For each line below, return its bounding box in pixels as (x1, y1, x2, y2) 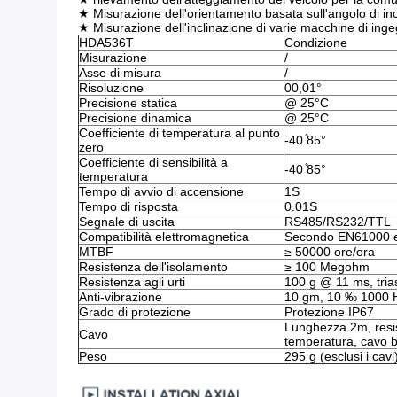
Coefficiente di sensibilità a (79, 155, 228, 169)
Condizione (284, 35, 347, 50)
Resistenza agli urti (79, 275, 185, 289)
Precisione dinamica (79, 111, 191, 125)
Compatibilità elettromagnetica (79, 230, 249, 244)
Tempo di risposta (79, 199, 178, 214)
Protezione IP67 (284, 305, 374, 319)
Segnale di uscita (79, 214, 175, 229)
